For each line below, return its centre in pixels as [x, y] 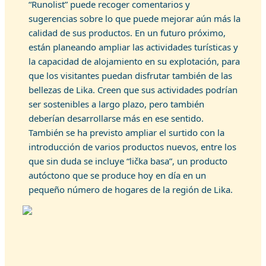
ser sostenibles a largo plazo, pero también [116, 104]
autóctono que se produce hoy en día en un [117, 175]
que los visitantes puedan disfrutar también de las [130, 75]
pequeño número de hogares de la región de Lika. [131, 189]
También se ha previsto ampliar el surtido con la [126, 132]
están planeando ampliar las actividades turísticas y [133, 47]
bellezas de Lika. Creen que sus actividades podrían [133, 90]
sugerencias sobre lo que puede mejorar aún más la [134, 18]
